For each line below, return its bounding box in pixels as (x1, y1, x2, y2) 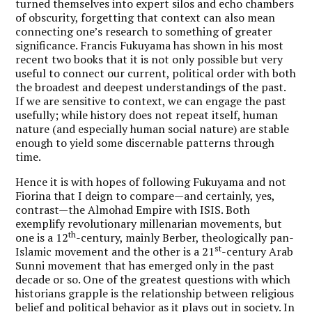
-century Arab (221, 243, 294, 259)
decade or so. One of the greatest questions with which (15, 271, 291, 287)
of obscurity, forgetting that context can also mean (15, 9, 276, 25)
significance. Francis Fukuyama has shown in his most (15, 37, 284, 53)
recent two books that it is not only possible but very (15, 51, 283, 67)
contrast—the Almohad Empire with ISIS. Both (15, 201, 251, 217)
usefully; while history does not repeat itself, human (15, 107, 279, 123)
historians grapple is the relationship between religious (15, 285, 295, 301)
